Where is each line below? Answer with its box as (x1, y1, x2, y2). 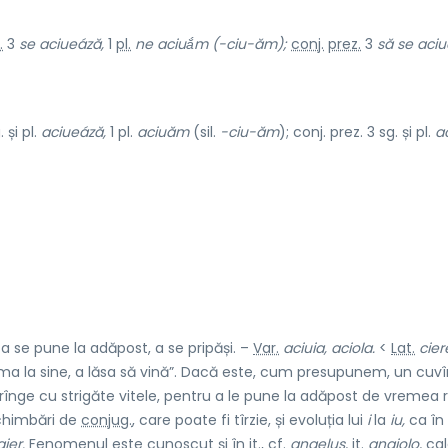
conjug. (81, 409, 132, 430)
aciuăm (137, 121, 189, 142)
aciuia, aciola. (283, 337, 375, 358)
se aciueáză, (19, 33, 104, 54)
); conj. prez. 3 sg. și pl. (279, 121, 435, 142)
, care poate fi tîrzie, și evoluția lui (132, 409, 367, 430)
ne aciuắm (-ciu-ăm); (135, 33, 287, 54)
